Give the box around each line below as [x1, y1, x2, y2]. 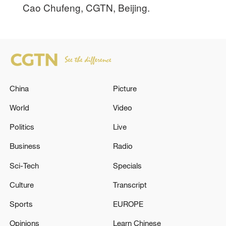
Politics [10, 122, 35, 132]
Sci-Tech [10, 160, 39, 170]
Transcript [113, 180, 147, 189]
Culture [10, 180, 34, 189]
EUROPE [113, 199, 143, 209]
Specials [113, 160, 142, 170]
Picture [113, 83, 137, 93]
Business [10, 141, 41, 151]
